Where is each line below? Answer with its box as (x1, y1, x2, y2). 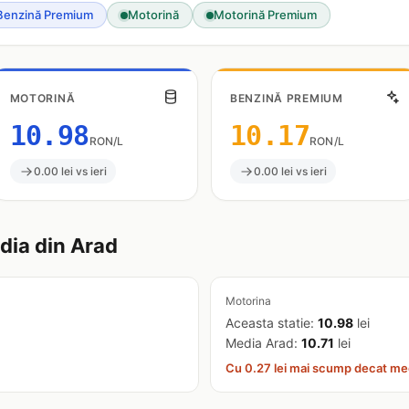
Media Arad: (225, 334, 301, 351)
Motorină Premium (214, 7, 317, 22)
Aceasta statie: (225, 314, 318, 330)
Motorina (225, 293, 271, 308)
